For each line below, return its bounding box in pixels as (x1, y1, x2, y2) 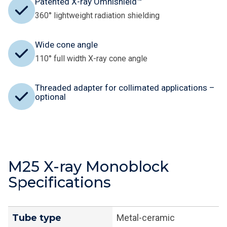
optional (35, 92, 66, 102)
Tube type (12, 212, 61, 224)
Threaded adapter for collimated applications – (35, 83, 215, 93)
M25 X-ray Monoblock (8, 158, 169, 176)
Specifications (8, 173, 111, 192)
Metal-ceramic (117, 212, 175, 223)
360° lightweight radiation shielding (35, 11, 160, 21)
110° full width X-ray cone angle (35, 54, 147, 64)
